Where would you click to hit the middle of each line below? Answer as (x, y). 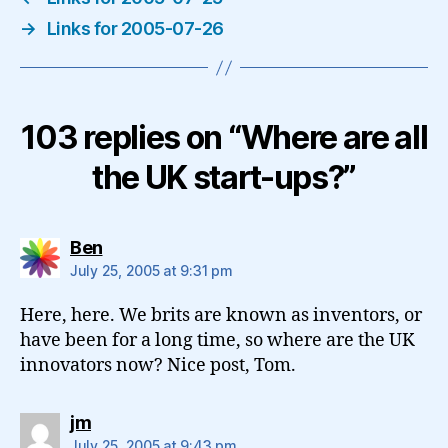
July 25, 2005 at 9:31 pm (151, 270)
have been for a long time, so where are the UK (217, 340)
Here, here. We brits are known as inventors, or (221, 315)
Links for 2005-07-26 (135, 28)
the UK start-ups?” (224, 177)
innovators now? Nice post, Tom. (158, 365)
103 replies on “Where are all (224, 137)
